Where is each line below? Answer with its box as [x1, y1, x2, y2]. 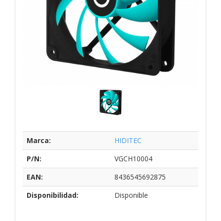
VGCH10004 [114, 153, 152, 163]
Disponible [114, 190, 148, 200]
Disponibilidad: [27, 190, 78, 200]
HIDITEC [114, 135, 142, 145]
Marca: [27, 135, 51, 145]
